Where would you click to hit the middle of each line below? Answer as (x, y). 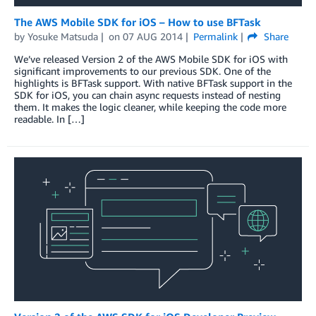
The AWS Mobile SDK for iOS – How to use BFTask (138, 22)
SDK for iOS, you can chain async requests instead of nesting (147, 95)
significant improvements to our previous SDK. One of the (142, 71)
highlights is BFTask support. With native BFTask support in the (153, 83)
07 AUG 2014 (152, 36)
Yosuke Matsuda (63, 36)
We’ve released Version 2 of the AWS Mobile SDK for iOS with (151, 59)
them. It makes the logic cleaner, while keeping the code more (150, 107)
